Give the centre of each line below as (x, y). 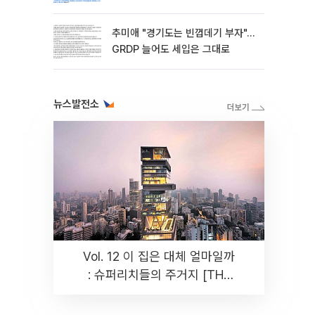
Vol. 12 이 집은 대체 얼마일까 (159, 256)
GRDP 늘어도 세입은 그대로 (171, 49)
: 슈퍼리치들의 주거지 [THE (159, 275)
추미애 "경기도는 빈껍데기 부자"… (183, 33)
